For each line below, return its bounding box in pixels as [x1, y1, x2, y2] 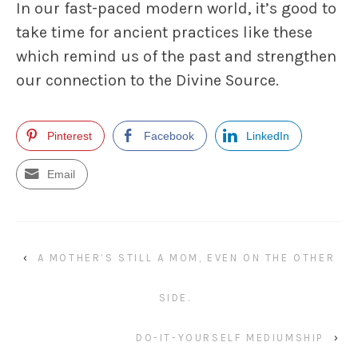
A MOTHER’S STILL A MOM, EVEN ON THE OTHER [37, 252, 336, 265]
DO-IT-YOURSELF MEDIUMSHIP [136, 332, 324, 344]
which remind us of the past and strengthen [16, 47, 336, 66]
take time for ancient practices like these [16, 23, 312, 42]
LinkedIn [246, 129, 289, 143]
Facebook [144, 129, 194, 143]
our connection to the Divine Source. [16, 71, 279, 90]
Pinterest [47, 129, 92, 143]
